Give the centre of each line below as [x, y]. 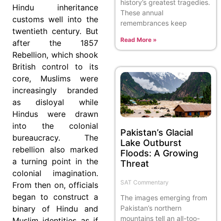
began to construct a [55, 197]
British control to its [55, 67]
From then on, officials [55, 185]
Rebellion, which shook [55, 55]
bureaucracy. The [55, 138]
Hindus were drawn [55, 114]
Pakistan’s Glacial [157, 132]
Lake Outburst [151, 143]
